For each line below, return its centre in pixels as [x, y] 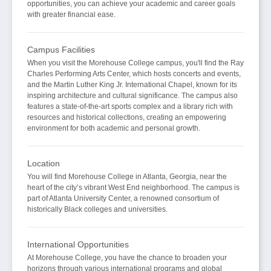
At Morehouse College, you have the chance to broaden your [127, 258]
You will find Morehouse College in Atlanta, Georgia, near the [127, 177]
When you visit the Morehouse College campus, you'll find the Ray [135, 63]
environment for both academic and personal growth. [114, 129]
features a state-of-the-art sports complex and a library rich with [130, 107]
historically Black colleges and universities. [97, 210]
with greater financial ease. [71, 15]
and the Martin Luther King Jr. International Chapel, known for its [132, 85]
